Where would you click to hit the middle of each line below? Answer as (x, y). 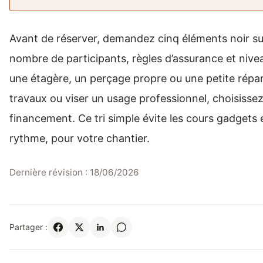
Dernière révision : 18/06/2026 (74, 173)
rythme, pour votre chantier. (80, 139)
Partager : (28, 227)
